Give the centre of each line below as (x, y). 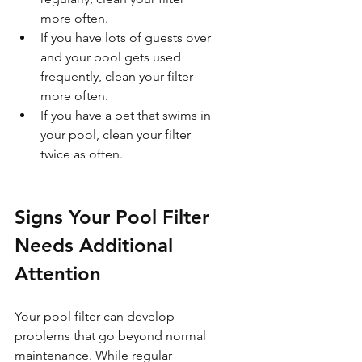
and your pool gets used (112, 57)
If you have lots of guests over (127, 37)
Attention (58, 273)
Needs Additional (97, 245)
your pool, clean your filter (117, 134)
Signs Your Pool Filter (115, 217)
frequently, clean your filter (118, 76)
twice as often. (82, 154)
